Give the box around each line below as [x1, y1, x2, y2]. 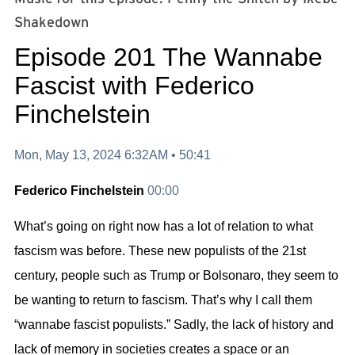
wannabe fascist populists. [18, 318, 166, 332]
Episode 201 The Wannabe [14, 43, 323, 72]
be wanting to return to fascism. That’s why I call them [14, 293, 312, 307]
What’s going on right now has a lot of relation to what [14, 219, 313, 234]
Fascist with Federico [14, 71, 254, 101]
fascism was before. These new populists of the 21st [14, 244, 306, 258]
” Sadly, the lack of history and [166, 318, 334, 332]
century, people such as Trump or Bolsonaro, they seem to [14, 269, 338, 283]
